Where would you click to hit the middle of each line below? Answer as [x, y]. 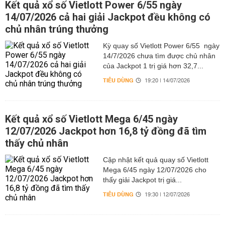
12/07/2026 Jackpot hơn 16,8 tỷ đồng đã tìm [106, 131]
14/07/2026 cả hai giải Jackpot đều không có [108, 17]
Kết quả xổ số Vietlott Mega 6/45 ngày [91, 119]
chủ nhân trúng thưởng [57, 29]
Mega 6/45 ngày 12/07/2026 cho [154, 170]
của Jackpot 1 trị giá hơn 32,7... [153, 66]
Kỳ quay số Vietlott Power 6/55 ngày [161, 46]
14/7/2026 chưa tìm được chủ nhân [159, 56]
